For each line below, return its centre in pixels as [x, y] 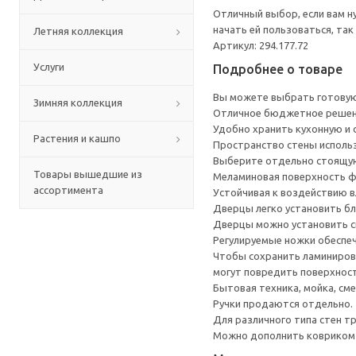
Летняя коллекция [78, 31]
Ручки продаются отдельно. [283, 304]
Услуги [49, 67]
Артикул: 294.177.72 [261, 45]
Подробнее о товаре [278, 69]
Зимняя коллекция [78, 103]
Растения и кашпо [77, 138]
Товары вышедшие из [88, 174]
